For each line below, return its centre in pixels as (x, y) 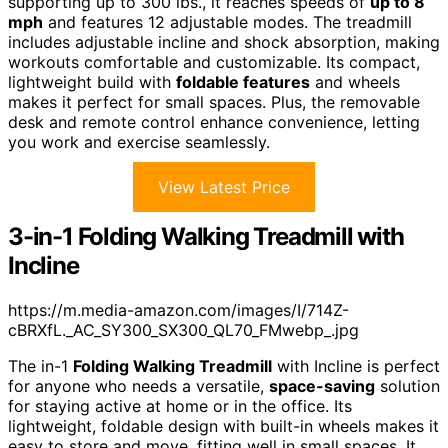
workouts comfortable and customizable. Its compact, (214, 62)
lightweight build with (92, 82)
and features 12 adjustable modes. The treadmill (227, 22)
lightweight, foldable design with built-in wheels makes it (223, 426)
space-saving (322, 386)
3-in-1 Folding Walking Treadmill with (206, 237)
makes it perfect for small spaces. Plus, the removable (214, 102)
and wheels (355, 82)
